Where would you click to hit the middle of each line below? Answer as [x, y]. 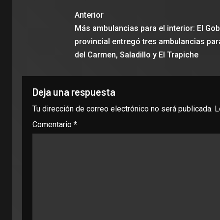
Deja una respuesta [74, 92]
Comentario [53, 124]
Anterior [89, 15]
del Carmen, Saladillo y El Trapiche [136, 55]
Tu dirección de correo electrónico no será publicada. [123, 109]
